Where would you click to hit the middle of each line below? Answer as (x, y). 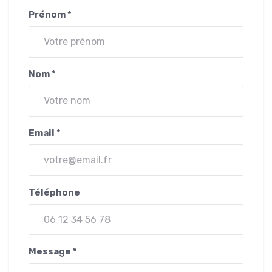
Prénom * (50, 15)
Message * (53, 252)
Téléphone (54, 192)
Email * (45, 133)
